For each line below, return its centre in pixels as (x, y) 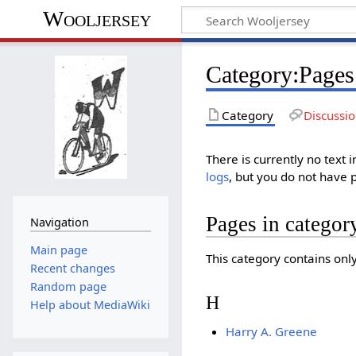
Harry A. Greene (271, 331)
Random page (68, 287)
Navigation (59, 222)
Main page (58, 250)
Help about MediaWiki (90, 305)
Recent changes (72, 268)
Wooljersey (97, 19)
